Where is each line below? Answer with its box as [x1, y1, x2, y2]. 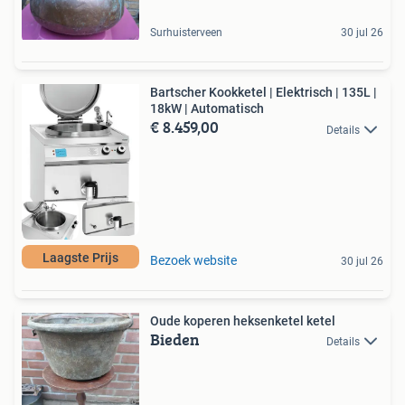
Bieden [150, 326, 200, 352]
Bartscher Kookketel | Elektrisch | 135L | [150, 85, 377, 100]
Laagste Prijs [42, 250, 118, 265]
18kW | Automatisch [150, 101, 264, 117]
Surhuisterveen [150, 26, 222, 40]
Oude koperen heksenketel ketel [150, 313, 335, 328]
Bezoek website [150, 252, 237, 268]
